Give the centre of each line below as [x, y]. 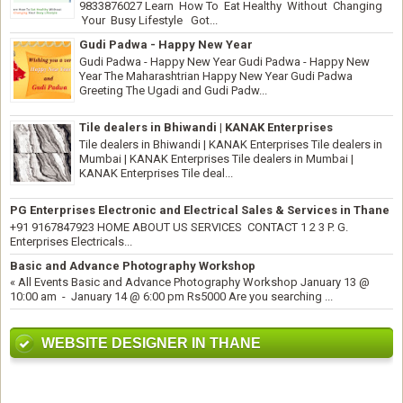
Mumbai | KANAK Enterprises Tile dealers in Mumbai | [216, 158]
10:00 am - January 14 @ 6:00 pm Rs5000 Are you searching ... [171, 297]
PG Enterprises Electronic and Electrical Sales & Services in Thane [200, 210]
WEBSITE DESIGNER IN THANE [151, 344]
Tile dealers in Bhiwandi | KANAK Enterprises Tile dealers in [231, 144]
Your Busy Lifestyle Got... [148, 21]
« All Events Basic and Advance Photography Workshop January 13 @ [190, 282]
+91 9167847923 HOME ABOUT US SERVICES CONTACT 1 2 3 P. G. [179, 227]
